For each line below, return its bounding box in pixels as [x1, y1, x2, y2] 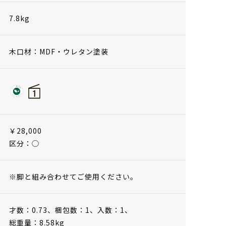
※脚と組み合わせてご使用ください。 [9, 171, 138, 182]
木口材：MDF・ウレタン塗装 [9, 46, 108, 56]
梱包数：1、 [55, 204, 97, 215]
